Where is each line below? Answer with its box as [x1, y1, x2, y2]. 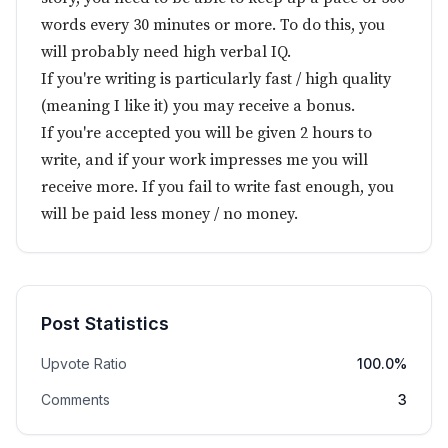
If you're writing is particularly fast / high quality [41, 69, 391, 89]
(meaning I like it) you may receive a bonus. [41, 96, 355, 116]
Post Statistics [41, 313, 169, 334]
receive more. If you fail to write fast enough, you [41, 177, 394, 197]
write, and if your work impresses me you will [41, 150, 368, 170]
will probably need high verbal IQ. [41, 42, 291, 62]
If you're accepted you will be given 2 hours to [41, 123, 372, 143]
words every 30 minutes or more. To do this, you [41, 15, 385, 35]
